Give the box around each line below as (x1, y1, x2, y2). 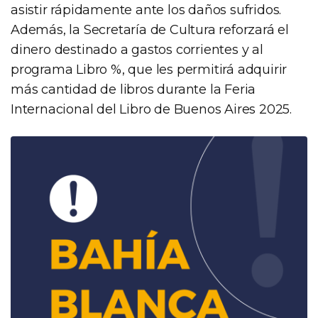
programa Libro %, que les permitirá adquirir (11, 61, 287, 77)
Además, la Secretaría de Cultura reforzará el (11, 21, 289, 38)
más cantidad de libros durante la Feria (11, 81, 256, 97)
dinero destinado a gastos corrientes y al (11, 41, 263, 57)
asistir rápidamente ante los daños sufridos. (11, 1, 282, 18)
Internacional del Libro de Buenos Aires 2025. (11, 101, 292, 117)
